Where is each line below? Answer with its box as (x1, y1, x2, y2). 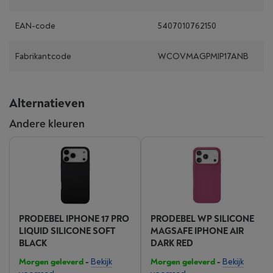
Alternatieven (9, 96, 85, 111)
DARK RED (151, 238, 193, 249)
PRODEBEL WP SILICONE (151, 213, 254, 225)
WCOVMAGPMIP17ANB (158, 51, 249, 62)
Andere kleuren (9, 117, 85, 131)
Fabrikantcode (15, 51, 71, 62)
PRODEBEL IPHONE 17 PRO (19, 213, 129, 225)
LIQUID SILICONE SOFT (19, 225, 115, 237)
